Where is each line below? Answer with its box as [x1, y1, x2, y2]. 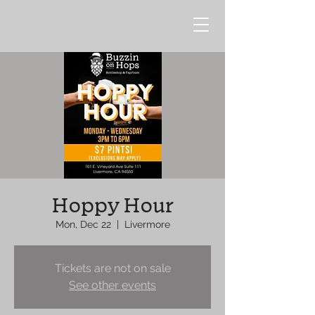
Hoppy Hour [51, 192, 174, 219]
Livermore [124, 219, 170, 230]
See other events [69, 278, 156, 292]
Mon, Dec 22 [55, 219, 111, 230]
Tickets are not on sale [54, 262, 171, 275]
